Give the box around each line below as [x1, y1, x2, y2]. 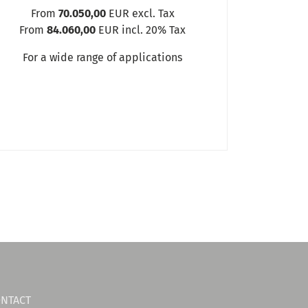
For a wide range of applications [23, 50, 183, 64]
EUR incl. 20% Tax [96, 23, 186, 36]
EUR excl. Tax [105, 6, 175, 20]
